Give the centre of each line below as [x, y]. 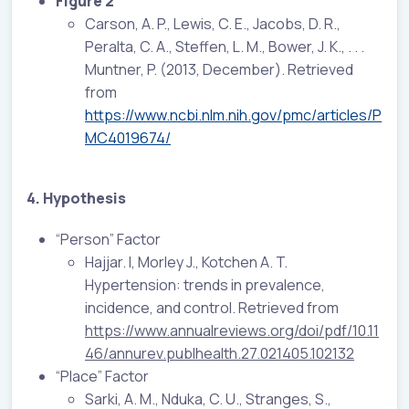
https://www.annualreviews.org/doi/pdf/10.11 [232, 330]
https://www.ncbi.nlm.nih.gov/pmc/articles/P [233, 115]
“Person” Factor [108, 239]
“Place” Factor [102, 376]
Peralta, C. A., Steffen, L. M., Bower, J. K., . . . [225, 46]
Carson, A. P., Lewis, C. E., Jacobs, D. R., [213, 23]
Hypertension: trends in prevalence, [205, 284]
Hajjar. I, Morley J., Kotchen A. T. [186, 262]
